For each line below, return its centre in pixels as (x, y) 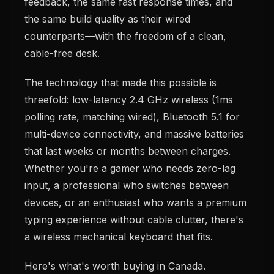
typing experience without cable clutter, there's (134, 220)
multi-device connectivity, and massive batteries (134, 134)
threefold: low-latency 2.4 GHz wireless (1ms (129, 100)
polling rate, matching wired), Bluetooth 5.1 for (132, 117)
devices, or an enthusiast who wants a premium (135, 202)
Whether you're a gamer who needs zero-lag (130, 168)
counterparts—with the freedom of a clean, (125, 36)
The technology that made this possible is (120, 83)
